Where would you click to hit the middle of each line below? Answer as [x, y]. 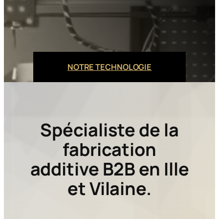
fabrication [109, 150]
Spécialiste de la [109, 130]
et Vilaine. [109, 189]
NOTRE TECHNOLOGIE [109, 67]
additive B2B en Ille [109, 169]
